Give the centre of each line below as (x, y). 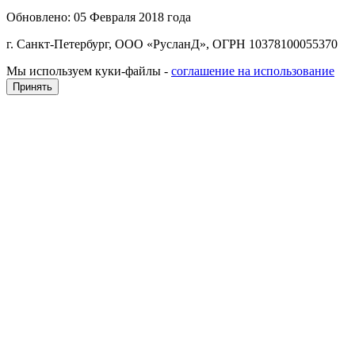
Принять (32, 86)
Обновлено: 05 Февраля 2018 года (99, 17)
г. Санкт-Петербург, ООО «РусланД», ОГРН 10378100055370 (172, 44)
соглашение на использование (253, 71)
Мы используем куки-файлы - (89, 71)
